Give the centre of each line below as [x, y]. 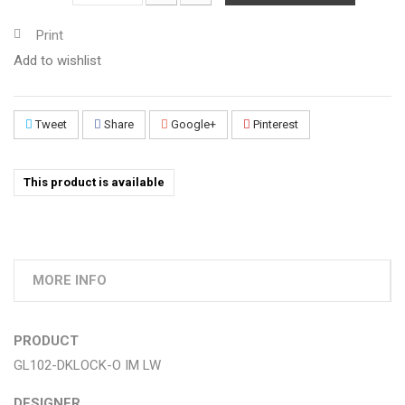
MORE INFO [70, 280]
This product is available [94, 182]
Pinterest [274, 124]
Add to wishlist [57, 60]
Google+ [192, 124]
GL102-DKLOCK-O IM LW [87, 365]
